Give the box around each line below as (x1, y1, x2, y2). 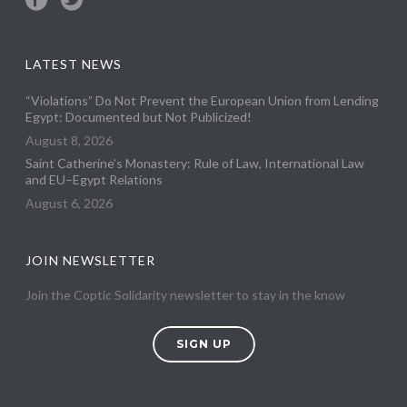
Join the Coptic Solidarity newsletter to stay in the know (25, 287, 346, 303)
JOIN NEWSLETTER (25, 253, 156, 269)
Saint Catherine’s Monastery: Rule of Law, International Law (25, 155, 365, 172)
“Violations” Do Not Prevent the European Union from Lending (25, 93, 380, 109)
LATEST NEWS (25, 56, 123, 73)
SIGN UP (175, 337, 232, 352)
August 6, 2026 (25, 195, 114, 212)
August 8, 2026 (25, 133, 114, 149)
